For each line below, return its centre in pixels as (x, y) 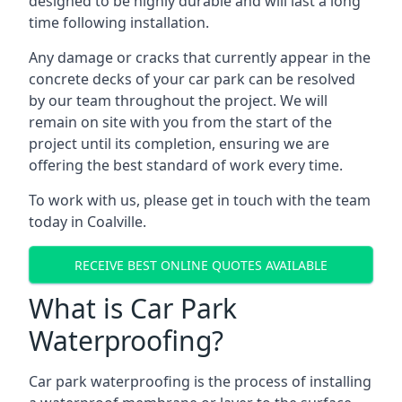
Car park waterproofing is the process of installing (200, 381)
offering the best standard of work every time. (186, 165)
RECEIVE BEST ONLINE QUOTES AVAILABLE (201, 265)
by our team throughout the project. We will (178, 100)
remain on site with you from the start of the (180, 122)
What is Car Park (133, 308)
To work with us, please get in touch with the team (200, 200)
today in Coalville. (87, 222)
